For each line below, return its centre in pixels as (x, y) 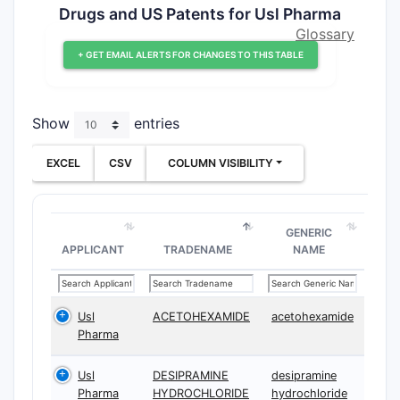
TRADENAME (198, 250)
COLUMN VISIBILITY (221, 163)
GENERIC (309, 233)
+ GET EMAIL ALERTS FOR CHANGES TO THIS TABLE (191, 54)
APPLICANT (93, 250)
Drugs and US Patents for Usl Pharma (200, 14)
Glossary (325, 34)
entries (154, 124)
